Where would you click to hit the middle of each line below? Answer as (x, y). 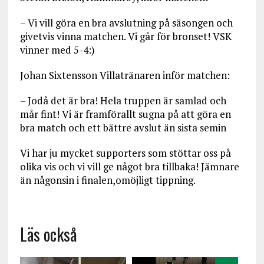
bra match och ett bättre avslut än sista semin (123, 127)
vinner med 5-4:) (57, 49)
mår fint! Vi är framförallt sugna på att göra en (125, 114)
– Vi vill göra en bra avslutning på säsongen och (126, 22)
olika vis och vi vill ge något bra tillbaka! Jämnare (129, 166)
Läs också (48, 234)
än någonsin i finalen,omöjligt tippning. (108, 180)
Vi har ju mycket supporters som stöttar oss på (125, 153)
